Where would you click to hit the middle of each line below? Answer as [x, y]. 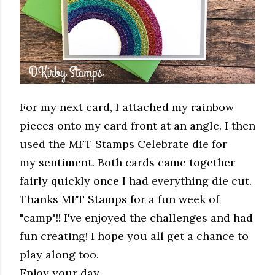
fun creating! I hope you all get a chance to [134, 236]
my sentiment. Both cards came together [127, 162]
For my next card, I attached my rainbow [127, 107]
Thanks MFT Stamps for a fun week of [119, 199]
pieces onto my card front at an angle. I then [137, 125]
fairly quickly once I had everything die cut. [137, 180]
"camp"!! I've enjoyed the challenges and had [136, 217]
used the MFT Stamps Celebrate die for [123, 144]
